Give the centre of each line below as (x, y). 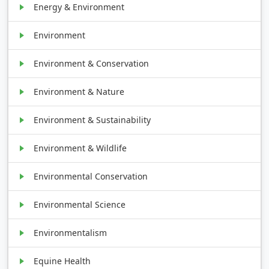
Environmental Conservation (91, 176)
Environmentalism (71, 232)
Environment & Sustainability (92, 119)
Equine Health (62, 261)
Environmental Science (80, 204)
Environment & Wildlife (80, 148)
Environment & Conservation (92, 63)
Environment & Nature (79, 91)
